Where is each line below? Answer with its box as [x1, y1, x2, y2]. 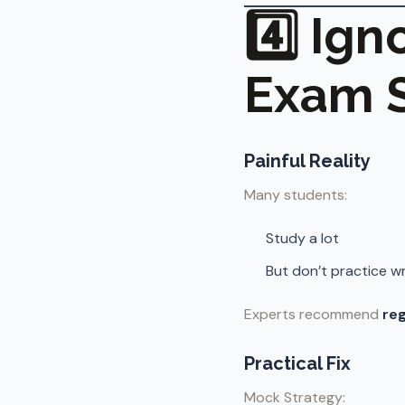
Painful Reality [244, 150, 371, 172]
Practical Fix [244, 353, 351, 374]
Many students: [244, 185, 347, 204]
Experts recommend [244, 305, 382, 324]
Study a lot [266, 229, 339, 248]
